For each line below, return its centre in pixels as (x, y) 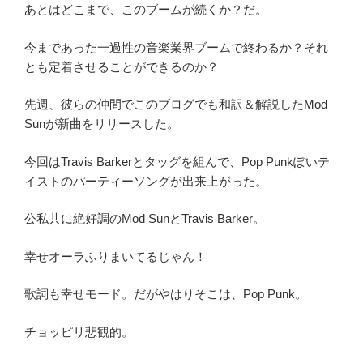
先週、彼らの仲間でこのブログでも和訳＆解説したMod (176, 104)
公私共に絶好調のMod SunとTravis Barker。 (145, 218)
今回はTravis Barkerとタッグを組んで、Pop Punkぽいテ (177, 161)
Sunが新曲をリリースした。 (102, 124)
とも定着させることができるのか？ (122, 66)
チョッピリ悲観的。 (79, 331)
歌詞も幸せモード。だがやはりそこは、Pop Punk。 (166, 294)
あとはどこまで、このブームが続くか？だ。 (146, 9)
